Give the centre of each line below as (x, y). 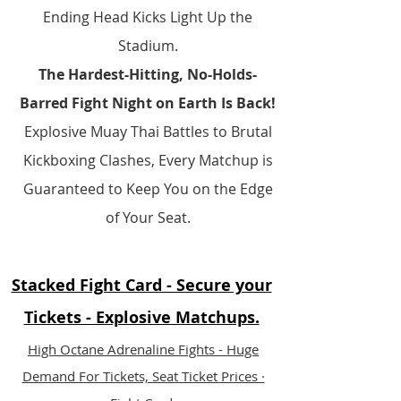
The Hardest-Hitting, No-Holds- (148, 74)
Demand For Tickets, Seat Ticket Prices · (143, 376)
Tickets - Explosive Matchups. (141, 317)
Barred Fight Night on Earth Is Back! (148, 103)
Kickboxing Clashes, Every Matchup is (148, 160)
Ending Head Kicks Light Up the (148, 17)
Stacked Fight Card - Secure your (141, 285)
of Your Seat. (148, 218)
